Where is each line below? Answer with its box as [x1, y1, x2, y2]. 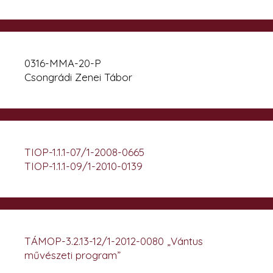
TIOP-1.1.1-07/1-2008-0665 [24, 145, 144, 158]
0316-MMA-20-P [24, 56, 101, 69]
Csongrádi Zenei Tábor [24, 70, 132, 83]
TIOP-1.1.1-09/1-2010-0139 [24, 159, 143, 172]
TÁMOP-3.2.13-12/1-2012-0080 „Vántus [24, 234, 203, 247]
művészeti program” [24, 248, 121, 261]
